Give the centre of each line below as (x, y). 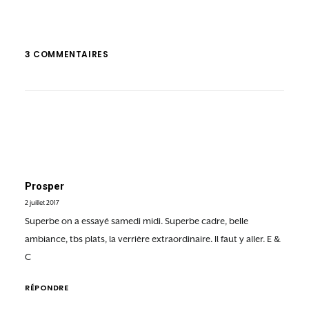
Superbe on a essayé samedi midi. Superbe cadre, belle (137, 221)
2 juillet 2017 (42, 202)
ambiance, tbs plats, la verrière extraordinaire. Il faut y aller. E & (153, 239)
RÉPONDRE (47, 288)
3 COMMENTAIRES (67, 54)
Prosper (44, 186)
